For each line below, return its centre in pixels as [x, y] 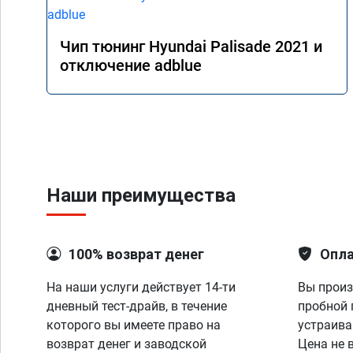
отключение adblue [131, 65]
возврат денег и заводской [126, 344]
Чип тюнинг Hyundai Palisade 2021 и [191, 46]
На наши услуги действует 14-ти [141, 287]
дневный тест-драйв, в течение [137, 306]
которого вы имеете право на [134, 325]
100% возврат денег [136, 254]
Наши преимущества [141, 195]
